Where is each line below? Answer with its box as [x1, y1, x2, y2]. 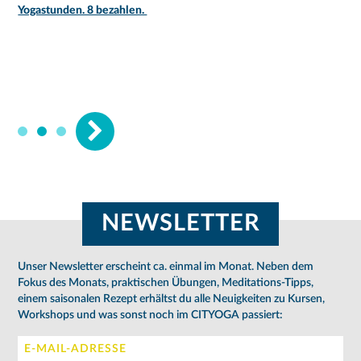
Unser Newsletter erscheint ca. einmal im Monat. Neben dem [18, 260, 314, 272]
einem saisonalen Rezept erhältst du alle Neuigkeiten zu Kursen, [18, 293, 326, 305]
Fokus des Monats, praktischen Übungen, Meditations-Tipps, [18, 276, 315, 288]
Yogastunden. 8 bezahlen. [18, 5, 147, 17]
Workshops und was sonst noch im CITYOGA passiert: [18, 309, 284, 321]
